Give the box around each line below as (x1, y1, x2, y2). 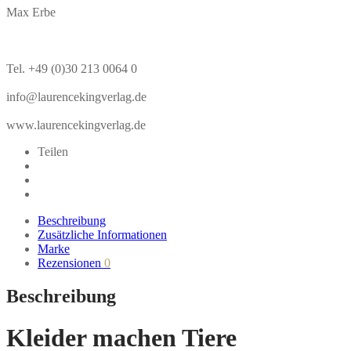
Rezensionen (38, 255, 104, 270)
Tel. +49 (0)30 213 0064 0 (6, 61, 137, 75)
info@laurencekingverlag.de (6, 89, 147, 103)
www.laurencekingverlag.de (6, 118, 146, 132)
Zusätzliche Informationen (38, 227, 167, 241)
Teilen (38, 144, 68, 158)
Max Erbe (6, 5, 56, 19)
